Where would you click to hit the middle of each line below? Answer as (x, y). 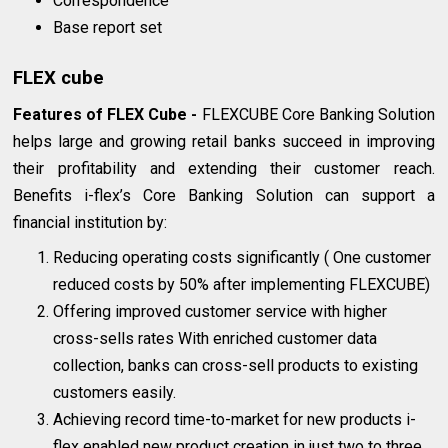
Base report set (108, 28)
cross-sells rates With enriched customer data (215, 339)
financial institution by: (90, 223)
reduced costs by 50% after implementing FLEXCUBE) (242, 285)
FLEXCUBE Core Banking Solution (318, 115)
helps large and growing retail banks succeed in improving (224, 142)
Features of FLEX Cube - (107, 115)
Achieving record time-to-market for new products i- (235, 420)
